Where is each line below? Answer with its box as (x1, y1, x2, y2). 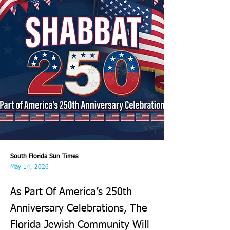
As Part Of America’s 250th (10, 187, 132, 197)
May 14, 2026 (10, 164, 49, 170)
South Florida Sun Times (10, 154, 78, 160)
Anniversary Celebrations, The (10, 203, 147, 214)
